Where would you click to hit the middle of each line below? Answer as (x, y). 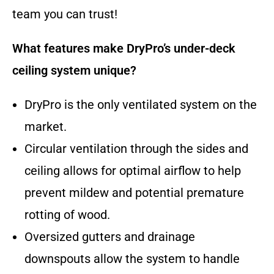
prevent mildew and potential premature (134, 193)
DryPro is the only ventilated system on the (141, 105)
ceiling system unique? (74, 71)
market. (46, 127)
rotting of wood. (67, 215)
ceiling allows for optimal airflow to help (133, 171)
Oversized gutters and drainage (110, 237)
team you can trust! (65, 14)
